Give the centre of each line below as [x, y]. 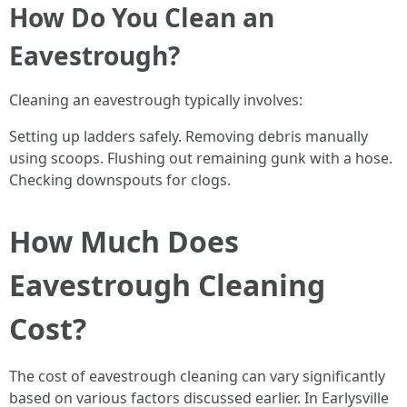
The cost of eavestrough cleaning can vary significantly [197, 376]
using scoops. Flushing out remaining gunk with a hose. [201, 158]
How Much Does [124, 241]
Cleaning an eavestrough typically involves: [156, 100]
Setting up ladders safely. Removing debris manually [189, 136]
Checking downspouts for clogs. [120, 180]
